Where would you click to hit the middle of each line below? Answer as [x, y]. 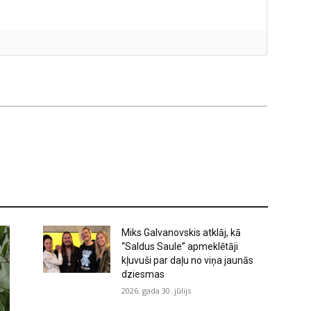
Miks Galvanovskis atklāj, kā [182, 232]
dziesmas [143, 274]
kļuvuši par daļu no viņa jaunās [188, 260]
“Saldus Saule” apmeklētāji [180, 246]
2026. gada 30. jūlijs [157, 290]
